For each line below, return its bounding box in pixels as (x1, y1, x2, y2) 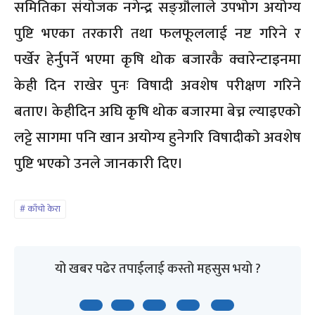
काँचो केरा (27, 200, 60, 217)
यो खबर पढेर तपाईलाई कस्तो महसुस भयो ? (54, 257, 261, 280)
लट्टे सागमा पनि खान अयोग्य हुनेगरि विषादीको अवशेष (14, 124, 301, 150)
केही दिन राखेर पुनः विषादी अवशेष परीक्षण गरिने (14, 72, 301, 98)
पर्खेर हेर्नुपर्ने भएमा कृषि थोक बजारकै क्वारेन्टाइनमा (14, 46, 301, 72)
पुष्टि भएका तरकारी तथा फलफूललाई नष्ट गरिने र (14, 20, 301, 46)
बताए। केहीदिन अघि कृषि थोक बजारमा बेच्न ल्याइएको (14, 98, 301, 124)
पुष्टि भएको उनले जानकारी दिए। (14, 150, 183, 176)
